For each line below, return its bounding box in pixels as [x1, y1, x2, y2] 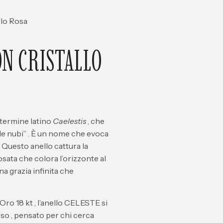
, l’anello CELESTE [33, 198, 100, 208]
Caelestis [53, 116, 86, 126]
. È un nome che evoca [26, 128, 109, 138]
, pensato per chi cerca [9, 210, 94, 221]
